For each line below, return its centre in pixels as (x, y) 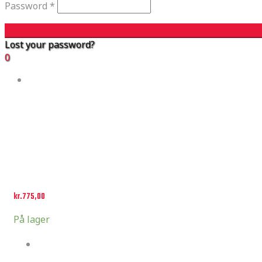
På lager (32, 219)
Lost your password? (50, 44)
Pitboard (52, 244)
